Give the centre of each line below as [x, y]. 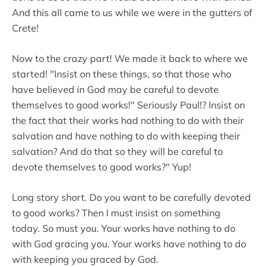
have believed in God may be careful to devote [115, 89]
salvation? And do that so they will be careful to [117, 151]
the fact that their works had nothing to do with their [128, 120]
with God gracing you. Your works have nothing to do [129, 243]
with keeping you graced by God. [85, 259]
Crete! [27, 28]
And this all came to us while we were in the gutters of [132, 12]
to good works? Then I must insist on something [116, 212]
